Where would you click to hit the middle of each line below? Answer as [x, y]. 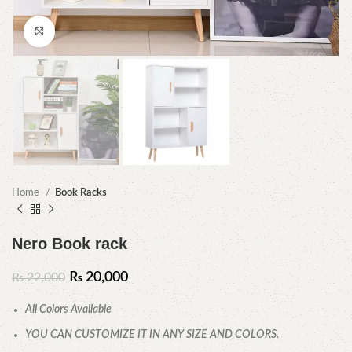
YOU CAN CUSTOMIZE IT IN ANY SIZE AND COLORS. [152, 335]
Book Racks [81, 193]
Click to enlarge [90, 31]
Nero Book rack [70, 244]
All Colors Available [68, 310]
